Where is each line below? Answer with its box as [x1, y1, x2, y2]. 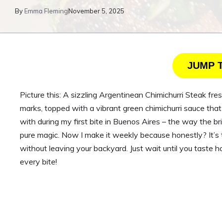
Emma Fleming [24, 7, 68, 15]
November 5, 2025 [68, 7, 124, 15]
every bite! [20, 157, 57, 166]
